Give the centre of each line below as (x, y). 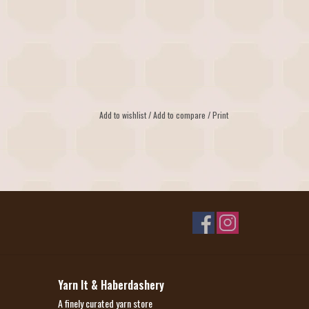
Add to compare (180, 115)
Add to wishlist (123, 115)
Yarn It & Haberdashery (111, 285)
